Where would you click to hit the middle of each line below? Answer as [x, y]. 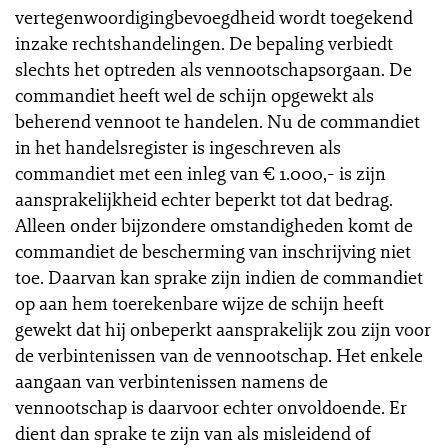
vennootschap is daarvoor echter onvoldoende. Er [211, 407]
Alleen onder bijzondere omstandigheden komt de [214, 225]
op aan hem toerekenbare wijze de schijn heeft [199, 303]
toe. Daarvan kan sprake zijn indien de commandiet [219, 277]
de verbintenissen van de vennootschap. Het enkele [219, 355]
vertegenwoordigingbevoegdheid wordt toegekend [214, 17]
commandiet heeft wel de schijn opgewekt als [194, 95]
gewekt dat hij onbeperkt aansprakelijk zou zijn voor [223, 329]
